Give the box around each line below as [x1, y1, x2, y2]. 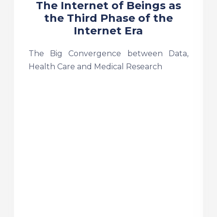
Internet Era [74, 24, 143, 37]
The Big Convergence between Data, [28, 49, 188, 58]
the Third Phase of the [44, 12, 173, 25]
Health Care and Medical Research [28, 62, 162, 71]
